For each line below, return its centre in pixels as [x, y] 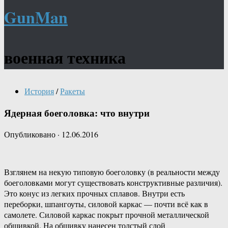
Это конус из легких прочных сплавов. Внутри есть [94, 193]
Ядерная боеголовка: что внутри [77, 112]
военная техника [65, 57]
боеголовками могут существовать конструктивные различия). [113, 183]
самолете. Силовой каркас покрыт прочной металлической [107, 215]
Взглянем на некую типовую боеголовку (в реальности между [112, 172]
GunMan [36, 17]
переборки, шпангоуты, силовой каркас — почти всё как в [106, 204]
